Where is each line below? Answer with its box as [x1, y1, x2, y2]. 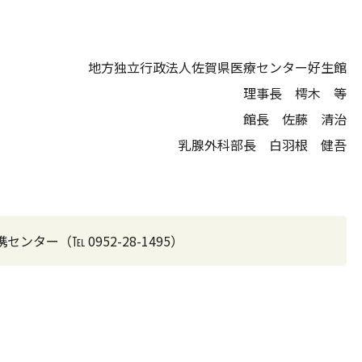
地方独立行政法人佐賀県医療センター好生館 [88, 57, 347, 77]
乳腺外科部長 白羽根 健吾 [149, 135, 347, 154]
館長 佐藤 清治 [227, 109, 347, 128]
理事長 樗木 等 [243, 83, 347, 103]
